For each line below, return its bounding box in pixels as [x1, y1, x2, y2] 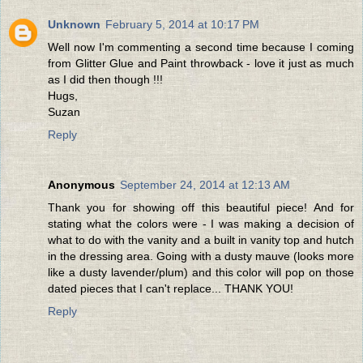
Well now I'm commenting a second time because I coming [48, 41, 354, 54]
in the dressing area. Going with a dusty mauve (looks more [48, 250, 354, 263]
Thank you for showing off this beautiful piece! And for [48, 201, 354, 215]
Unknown [48, 18, 100, 32]
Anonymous [48, 178, 115, 192]
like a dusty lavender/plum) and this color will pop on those [48, 266, 354, 280]
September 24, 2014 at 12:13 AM [120, 178, 290, 192]
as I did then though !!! [48, 73, 163, 87]
